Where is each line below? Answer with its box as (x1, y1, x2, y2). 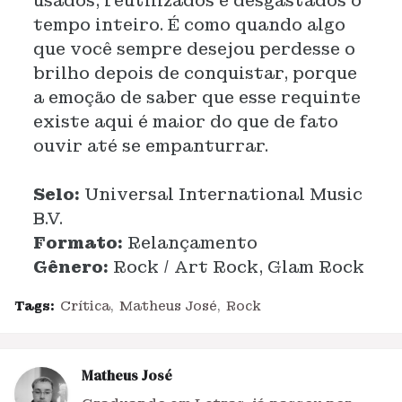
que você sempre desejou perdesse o (32, 39, 355, 59)
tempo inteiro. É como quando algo (32, 14, 345, 35)
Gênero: (32, 257, 109, 277)
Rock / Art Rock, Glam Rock (108, 257, 364, 277)
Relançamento (122, 232, 258, 253)
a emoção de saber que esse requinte (32, 87, 361, 108)
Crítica (60, 298, 110, 314)
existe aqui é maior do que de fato (32, 111, 338, 132)
